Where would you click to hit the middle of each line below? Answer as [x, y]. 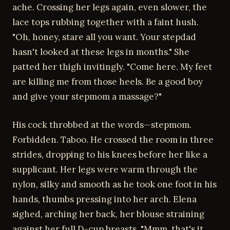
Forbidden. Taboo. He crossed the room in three [113, 139]
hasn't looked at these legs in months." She [101, 52]
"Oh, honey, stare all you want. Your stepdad [104, 37]
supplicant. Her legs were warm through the [105, 169]
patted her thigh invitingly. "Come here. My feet [112, 67]
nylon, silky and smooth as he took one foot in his [114, 184]
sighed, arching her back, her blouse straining [108, 214]
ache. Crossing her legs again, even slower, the [110, 7]
